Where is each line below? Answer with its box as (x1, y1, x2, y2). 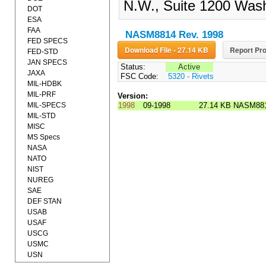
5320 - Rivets (167, 72, 214, 81)
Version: (117, 91, 148, 101)
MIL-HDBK (27, 80, 62, 88)
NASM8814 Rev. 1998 (125, 29, 223, 41)
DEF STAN (27, 197, 62, 205)
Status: (118, 62, 145, 72)
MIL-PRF (27, 90, 56, 99)
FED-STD (27, 47, 58, 56)
